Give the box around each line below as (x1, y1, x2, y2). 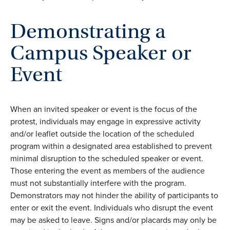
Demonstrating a (10, 18, 166, 44)
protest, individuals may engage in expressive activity (10, 116, 201, 128)
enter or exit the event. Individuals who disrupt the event (10, 202, 213, 214)
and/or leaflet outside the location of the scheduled (10, 128, 194, 140)
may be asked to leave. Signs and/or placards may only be (10, 214, 217, 226)
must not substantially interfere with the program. (10, 177, 186, 189)
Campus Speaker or (10, 40, 191, 66)
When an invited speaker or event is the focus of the (10, 103, 197, 116)
